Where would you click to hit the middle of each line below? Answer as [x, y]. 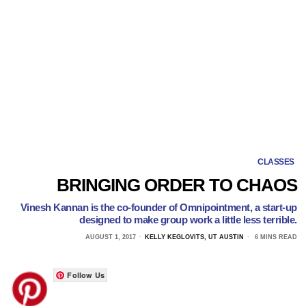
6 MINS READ [275, 237]
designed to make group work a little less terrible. [188, 219]
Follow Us [86, 275]
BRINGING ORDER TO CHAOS [177, 185]
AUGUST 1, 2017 [110, 237]
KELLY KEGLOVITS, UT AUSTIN [194, 237]
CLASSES [276, 162]
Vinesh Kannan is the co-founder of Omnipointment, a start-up [158, 207]
